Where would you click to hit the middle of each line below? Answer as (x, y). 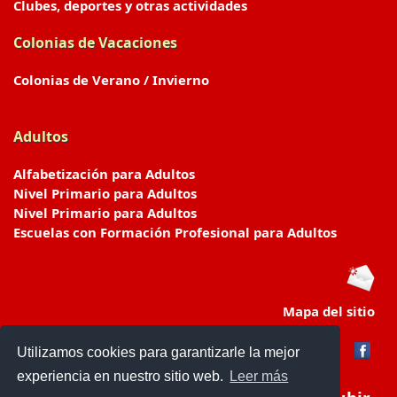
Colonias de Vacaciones (95, 43)
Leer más (259, 377)
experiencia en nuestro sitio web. (122, 377)
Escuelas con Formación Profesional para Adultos (175, 232)
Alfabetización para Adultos (104, 174)
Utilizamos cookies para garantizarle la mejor (159, 352)
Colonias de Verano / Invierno (111, 80)
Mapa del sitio (329, 311)
